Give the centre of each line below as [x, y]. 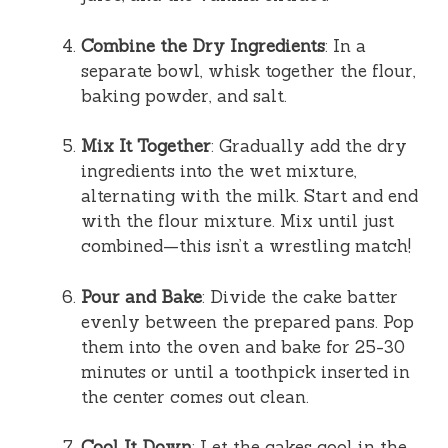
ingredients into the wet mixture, [219, 171]
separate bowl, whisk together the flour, [248, 70]
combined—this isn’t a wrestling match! [246, 246]
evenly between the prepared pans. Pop [247, 321]
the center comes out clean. [195, 396]
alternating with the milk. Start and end [249, 196]
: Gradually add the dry [309, 146]
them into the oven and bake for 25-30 [243, 346]
